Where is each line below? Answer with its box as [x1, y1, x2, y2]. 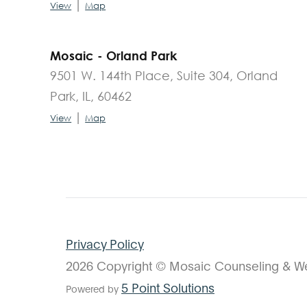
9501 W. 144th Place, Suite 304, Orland [50, 67, 278, 83]
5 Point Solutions [121, 278, 214, 295]
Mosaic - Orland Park [50, 47, 177, 63]
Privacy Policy [66, 234, 144, 251]
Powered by [66, 281, 121, 295]
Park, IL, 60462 [50, 88, 132, 103]
